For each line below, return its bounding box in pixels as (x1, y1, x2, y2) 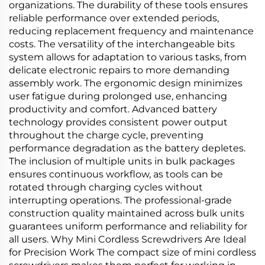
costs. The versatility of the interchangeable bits (9, 38, 235, 50)
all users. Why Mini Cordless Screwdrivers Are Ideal (9, 234, 246, 245)
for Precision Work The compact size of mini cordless (9, 247, 256, 258)
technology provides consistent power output (9, 117, 228, 128)
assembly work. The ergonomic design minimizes (9, 77, 243, 89)
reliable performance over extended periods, (9, 12, 219, 24)
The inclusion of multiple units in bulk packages (9, 156, 235, 167)
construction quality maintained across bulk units (9, 208, 244, 219)
